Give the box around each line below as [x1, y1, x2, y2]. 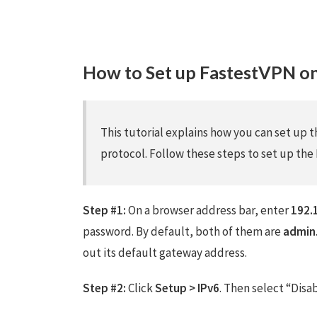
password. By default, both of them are [83, 224, 283, 239]
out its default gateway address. [83, 245, 247, 260]
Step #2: [83, 280, 126, 296]
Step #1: [83, 202, 126, 218]
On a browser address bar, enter [126, 202, 291, 218]
